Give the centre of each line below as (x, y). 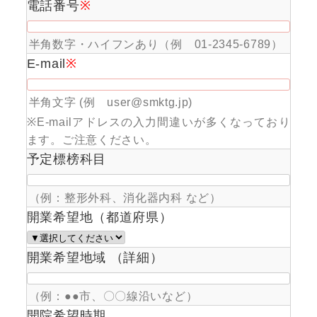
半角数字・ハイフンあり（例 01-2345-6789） (156, 45)
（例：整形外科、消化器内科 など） (125, 198)
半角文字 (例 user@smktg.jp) (111, 103)
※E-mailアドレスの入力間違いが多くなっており (158, 122)
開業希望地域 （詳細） (95, 258)
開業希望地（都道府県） (99, 218)
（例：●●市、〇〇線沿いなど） (113, 296)
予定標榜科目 (66, 160)
